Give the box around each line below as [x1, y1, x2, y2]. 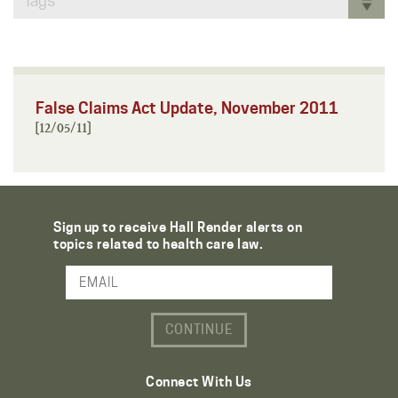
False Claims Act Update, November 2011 [36, 98, 338, 117]
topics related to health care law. [53, 235, 263, 252]
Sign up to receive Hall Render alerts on [53, 219, 302, 235]
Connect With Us [146, 373, 252, 390]
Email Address [13, 281, 106, 298]
